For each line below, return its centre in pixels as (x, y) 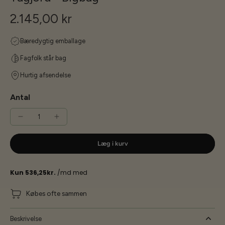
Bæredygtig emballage (53, 41)
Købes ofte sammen (57, 194)
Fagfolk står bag (43, 58)
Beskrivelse (26, 218)
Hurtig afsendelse (45, 75)
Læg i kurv (113, 143)
